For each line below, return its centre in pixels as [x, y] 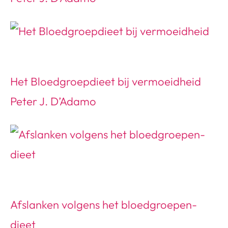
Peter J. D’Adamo [53, 102]
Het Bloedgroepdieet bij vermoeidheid [106, 82]
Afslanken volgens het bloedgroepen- [104, 205]
